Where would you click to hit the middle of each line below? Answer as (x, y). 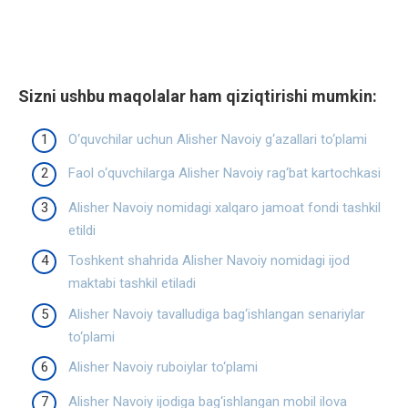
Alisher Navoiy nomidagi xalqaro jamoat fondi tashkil (224, 207)
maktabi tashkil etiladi (132, 284)
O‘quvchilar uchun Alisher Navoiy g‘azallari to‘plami (218, 139)
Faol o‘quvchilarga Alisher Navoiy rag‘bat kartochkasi (224, 173)
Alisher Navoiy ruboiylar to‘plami (163, 367)
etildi (82, 230)
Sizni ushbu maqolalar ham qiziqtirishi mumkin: (198, 97)
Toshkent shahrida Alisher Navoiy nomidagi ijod (209, 261)
